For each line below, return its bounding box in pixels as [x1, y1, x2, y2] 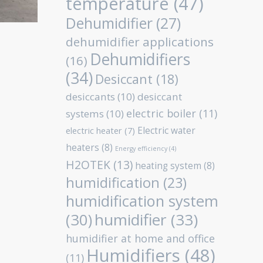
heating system [135, 160, 201, 172]
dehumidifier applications [66, 33, 214, 50]
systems [66, 107, 104, 120]
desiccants [66, 90, 115, 103]
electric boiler [126, 106, 196, 120]
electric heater [66, 125, 122, 136]
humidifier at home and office [66, 231, 215, 245]
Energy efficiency [115, 144, 167, 153]
